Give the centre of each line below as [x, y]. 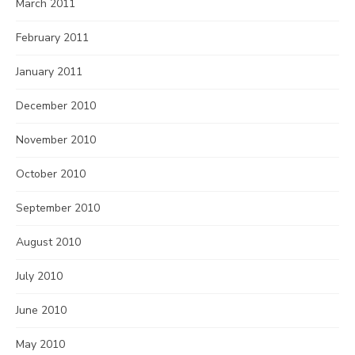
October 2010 [51, 174]
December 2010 [56, 106]
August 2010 [48, 242]
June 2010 [41, 310]
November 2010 [56, 140]
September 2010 [58, 208]
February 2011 [52, 38]
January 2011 [49, 72]
